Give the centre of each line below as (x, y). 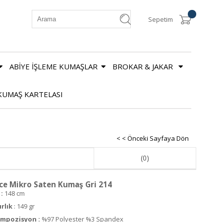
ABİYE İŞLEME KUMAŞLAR (54, 66)
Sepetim (161, 19)
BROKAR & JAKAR (144, 66)
